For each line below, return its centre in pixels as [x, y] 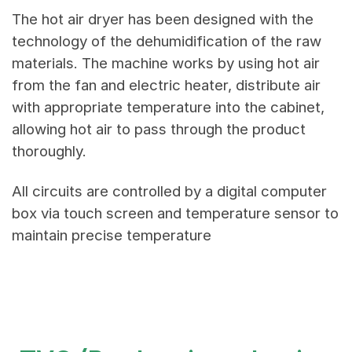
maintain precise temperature [114, 236]
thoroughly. [49, 152]
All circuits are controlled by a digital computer [169, 192]
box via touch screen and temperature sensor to [175, 214]
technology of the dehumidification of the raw [167, 42]
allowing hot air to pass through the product [159, 130]
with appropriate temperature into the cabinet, [168, 108]
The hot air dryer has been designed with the [163, 20]
